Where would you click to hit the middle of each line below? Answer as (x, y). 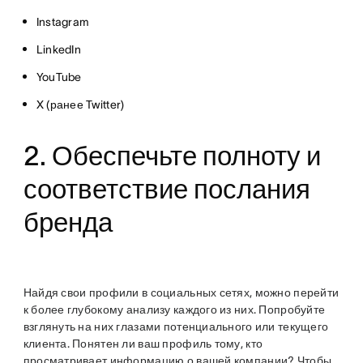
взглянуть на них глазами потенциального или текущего (176, 327)
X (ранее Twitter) (80, 105)
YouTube (59, 77)
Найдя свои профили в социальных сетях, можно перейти (181, 293)
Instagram (63, 22)
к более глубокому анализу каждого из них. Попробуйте (174, 310)
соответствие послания (167, 189)
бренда (68, 222)
